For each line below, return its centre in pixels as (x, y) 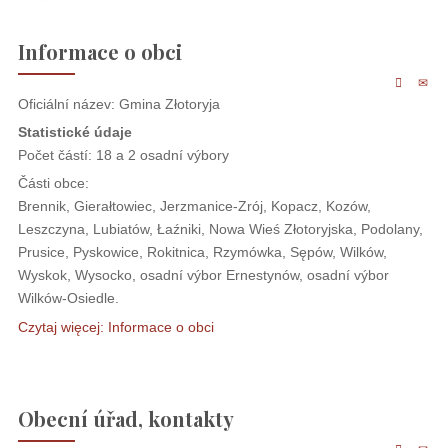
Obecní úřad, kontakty (125, 418)
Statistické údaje (74, 131)
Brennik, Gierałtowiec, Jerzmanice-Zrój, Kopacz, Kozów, (194, 205)
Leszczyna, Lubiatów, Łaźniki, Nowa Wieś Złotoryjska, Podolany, (220, 228)
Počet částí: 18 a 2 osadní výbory (123, 154)
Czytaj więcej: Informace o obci (115, 327)
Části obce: (53, 182)
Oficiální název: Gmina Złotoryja (118, 103)
